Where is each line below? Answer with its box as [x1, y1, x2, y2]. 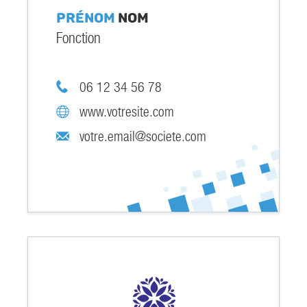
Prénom [56, 10, 119, 27]
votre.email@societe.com [79, 129, 207, 145]
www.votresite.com [79, 104, 174, 120]
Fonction [56, 29, 101, 47]
